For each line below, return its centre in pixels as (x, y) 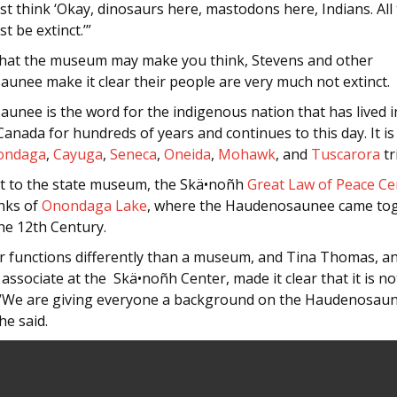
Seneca (133, 154)
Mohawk (247, 154)
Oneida (187, 154)
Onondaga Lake (94, 205)
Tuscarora (346, 154)
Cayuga (78, 154)
